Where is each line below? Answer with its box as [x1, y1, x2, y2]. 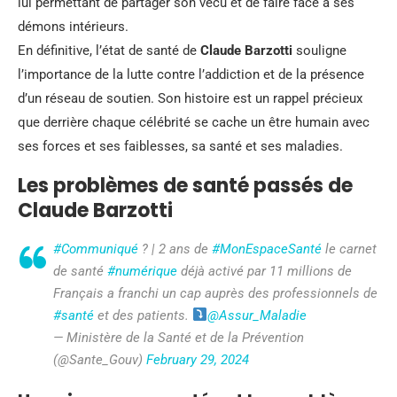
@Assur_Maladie [207, 307, 307, 323]
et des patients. [94, 307, 192, 323]
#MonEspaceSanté [212, 240, 322, 257]
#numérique [107, 262, 177, 279]
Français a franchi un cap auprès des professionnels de [53, 284, 378, 301]
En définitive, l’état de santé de [18, 42, 200, 58]
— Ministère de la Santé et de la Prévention [53, 329, 304, 346]
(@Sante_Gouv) [53, 351, 146, 368]
